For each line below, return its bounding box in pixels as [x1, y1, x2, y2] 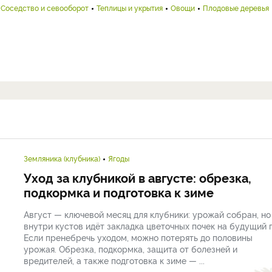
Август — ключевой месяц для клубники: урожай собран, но [24, 208, 271, 220]
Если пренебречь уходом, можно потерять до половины [24, 231, 253, 243]
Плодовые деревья [203, 2, 269, 13]
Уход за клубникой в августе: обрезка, [24, 169, 251, 186]
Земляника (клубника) [24, 153, 100, 163]
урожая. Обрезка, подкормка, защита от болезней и [24, 243, 237, 254]
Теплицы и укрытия [97, 2, 163, 13]
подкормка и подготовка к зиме [24, 183, 214, 200]
